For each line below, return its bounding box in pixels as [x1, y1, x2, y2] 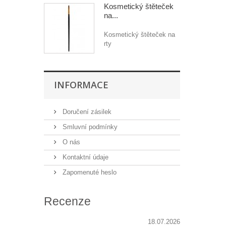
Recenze [44, 195, 91, 208]
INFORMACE [54, 79, 108, 91]
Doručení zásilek [61, 108, 111, 116]
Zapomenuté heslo [61, 168, 117, 176]
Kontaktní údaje [61, 153, 108, 161]
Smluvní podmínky [61, 123, 118, 131]
